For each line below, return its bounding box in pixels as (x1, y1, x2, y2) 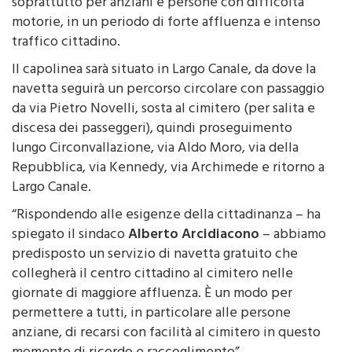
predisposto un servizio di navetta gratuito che (12, 242, 298, 269)
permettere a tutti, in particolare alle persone (12, 301, 291, 328)
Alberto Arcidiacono (128, 222, 259, 250)
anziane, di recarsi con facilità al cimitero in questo (12, 321, 321, 348)
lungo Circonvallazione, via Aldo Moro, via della (12, 136, 299, 163)
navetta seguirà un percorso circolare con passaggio (12, 77, 324, 104)
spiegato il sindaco (12, 222, 128, 250)
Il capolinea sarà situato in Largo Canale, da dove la (12, 57, 316, 85)
